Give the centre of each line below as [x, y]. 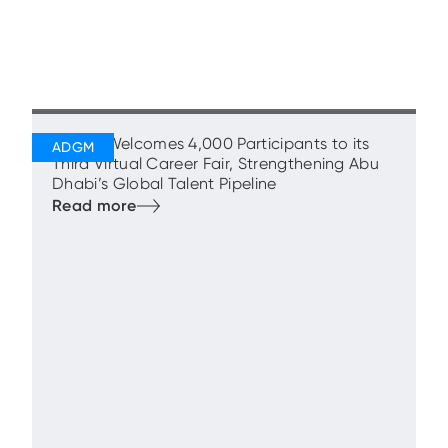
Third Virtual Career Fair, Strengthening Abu [216, 163]
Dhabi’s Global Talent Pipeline [164, 183]
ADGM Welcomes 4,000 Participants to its [211, 143]
